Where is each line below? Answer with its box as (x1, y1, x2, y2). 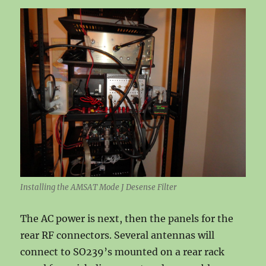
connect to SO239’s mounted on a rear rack (20, 246, 225, 258)
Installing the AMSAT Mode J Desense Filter (20, 182, 177, 193)
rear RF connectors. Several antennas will (20, 229, 215, 242)
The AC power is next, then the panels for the (20, 213, 234, 225)
